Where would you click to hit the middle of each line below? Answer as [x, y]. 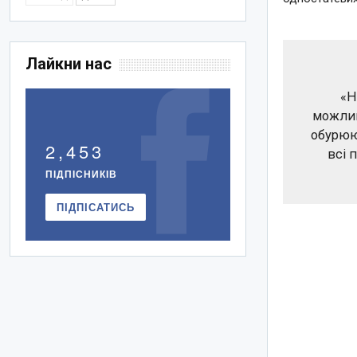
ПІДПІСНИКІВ [82, 174]
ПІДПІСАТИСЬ [96, 207]
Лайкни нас [69, 64]
